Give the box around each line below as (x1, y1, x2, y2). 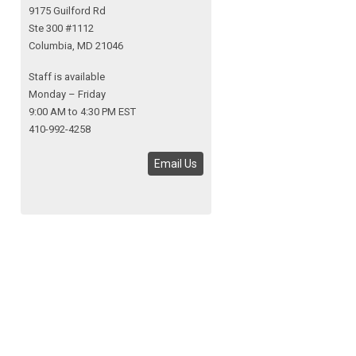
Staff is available (29, 71, 105, 83)
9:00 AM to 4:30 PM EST (29, 106, 136, 118)
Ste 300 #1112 (29, 22, 94, 35)
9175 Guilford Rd (29, 5, 106, 17)
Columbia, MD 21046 (29, 40, 123, 52)
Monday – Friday (29, 88, 106, 101)
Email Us (154, 157, 197, 171)
